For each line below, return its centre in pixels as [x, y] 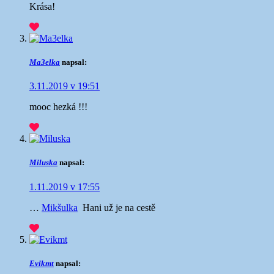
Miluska [43, 163]
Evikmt [42, 263]
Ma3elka [45, 62]
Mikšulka [60, 207]
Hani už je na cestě [118, 207]
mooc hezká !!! [58, 107]
